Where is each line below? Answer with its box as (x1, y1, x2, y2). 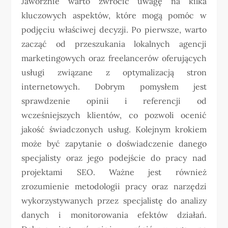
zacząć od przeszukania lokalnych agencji (21, 39, 207, 49)
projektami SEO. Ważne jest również (21, 167, 207, 178)
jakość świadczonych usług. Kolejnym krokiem (21, 124, 207, 135)
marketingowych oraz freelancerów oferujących (21, 53, 207, 64)
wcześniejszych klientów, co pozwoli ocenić (21, 110, 207, 121)
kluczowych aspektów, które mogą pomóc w (21, 10, 207, 21)
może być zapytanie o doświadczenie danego (21, 138, 207, 149)
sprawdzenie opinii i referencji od (21, 96, 207, 106)
